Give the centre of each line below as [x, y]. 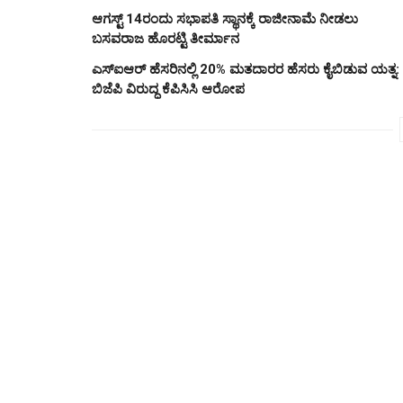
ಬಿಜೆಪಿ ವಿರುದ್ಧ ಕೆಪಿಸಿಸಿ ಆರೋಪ [168, 89]
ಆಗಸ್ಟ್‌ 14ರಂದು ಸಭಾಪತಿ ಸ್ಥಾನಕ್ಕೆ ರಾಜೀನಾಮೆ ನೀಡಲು [225, 18]
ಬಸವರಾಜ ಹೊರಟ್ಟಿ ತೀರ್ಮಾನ [166, 38]
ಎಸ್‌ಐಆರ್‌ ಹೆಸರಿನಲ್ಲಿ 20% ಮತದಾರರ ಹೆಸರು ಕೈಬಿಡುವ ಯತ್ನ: [246, 69]
